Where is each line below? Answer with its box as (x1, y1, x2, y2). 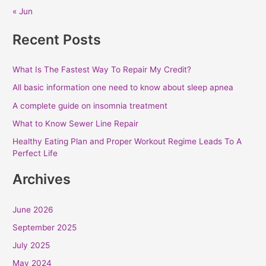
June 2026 (12, 204, 54, 214)
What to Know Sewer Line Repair (12, 118, 139, 128)
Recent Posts (12, 30, 102, 48)
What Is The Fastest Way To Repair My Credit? (12, 65, 192, 75)
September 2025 (12, 222, 77, 232)
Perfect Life (12, 148, 58, 159)
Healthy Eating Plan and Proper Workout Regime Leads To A (12, 137, 242, 147)
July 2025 (12, 240, 50, 251)
